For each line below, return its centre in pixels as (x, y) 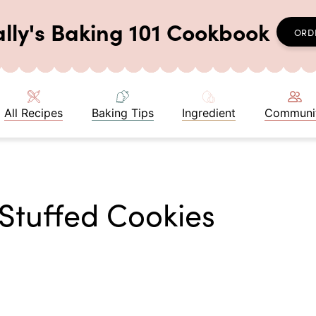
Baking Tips (122, 113)
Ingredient (209, 113)
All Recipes (34, 113)
